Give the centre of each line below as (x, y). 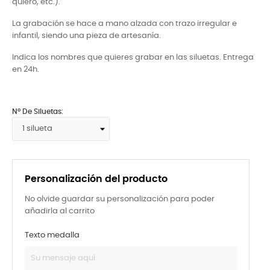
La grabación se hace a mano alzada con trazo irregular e (124, 24)
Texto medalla (52, 235)
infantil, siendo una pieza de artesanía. (86, 36)
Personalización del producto (96, 179)
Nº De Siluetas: (38, 111)
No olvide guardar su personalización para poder (120, 199)
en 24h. (26, 69)
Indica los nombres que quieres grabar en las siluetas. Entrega (133, 57)
